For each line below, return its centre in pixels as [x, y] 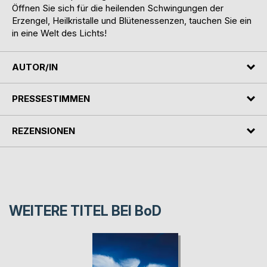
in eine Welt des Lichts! [59, 33]
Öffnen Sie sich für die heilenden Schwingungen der [118, 8]
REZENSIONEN [44, 131]
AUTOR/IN [35, 67]
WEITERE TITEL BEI [72, 211]
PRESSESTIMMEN [51, 99]
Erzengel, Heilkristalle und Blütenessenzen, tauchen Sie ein [132, 20]
